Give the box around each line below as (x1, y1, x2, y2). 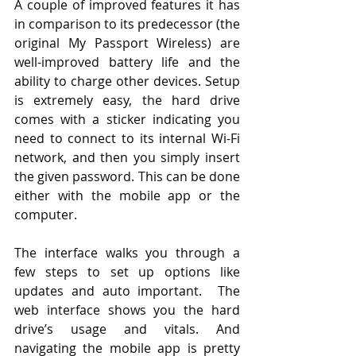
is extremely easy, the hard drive (14, 91, 240, 109)
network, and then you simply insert (14, 148, 240, 166)
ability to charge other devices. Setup (14, 72, 240, 90)
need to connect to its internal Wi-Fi (14, 129, 240, 147)
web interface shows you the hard (14, 300, 240, 319)
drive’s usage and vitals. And (14, 319, 240, 338)
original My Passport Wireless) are (14, 33, 240, 52)
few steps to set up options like (14, 262, 240, 281)
